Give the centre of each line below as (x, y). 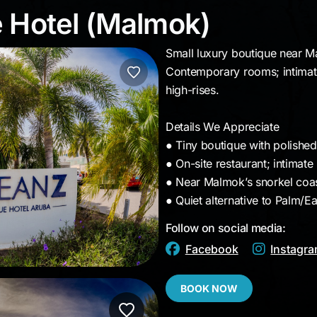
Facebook (212, 249)
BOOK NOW (209, 288)
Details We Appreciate (223, 127)
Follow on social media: (226, 228)
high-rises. (192, 90)
